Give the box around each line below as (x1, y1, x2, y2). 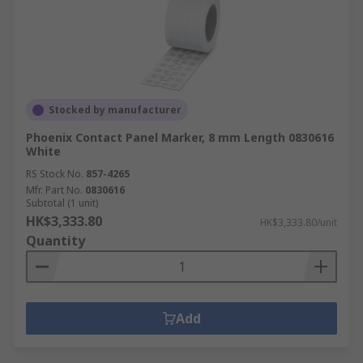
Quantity (26, 232, 85, 250)
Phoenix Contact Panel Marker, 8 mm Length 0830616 (26, 130, 334, 145)
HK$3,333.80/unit (260, 216, 337, 229)
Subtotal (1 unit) (26, 196, 98, 210)
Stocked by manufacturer (49, 103, 181, 117)
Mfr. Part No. (26, 183, 83, 197)
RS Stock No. (26, 167, 83, 181)
